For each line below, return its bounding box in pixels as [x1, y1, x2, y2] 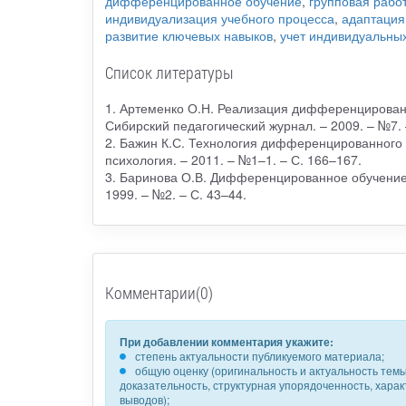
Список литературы [104, 62, 234, 84]
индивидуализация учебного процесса [104, 9, 334, 28]
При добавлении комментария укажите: [119, 333, 333, 351]
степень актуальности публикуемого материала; [134, 348, 384, 364]
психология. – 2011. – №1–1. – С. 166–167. [104, 150, 362, 169]
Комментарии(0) [104, 282, 213, 304]
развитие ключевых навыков [104, 26, 273, 45]
